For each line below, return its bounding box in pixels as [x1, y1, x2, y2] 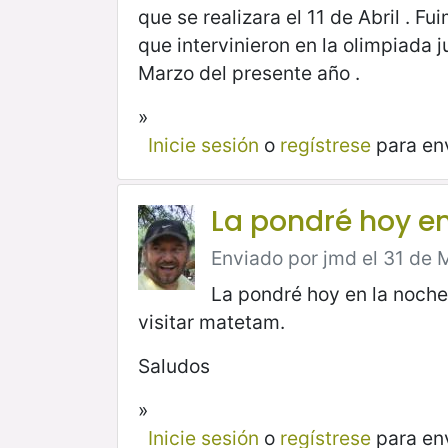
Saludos [138, 354, 210, 379]
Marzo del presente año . [138, 61, 360, 86]
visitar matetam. [138, 310, 285, 335]
